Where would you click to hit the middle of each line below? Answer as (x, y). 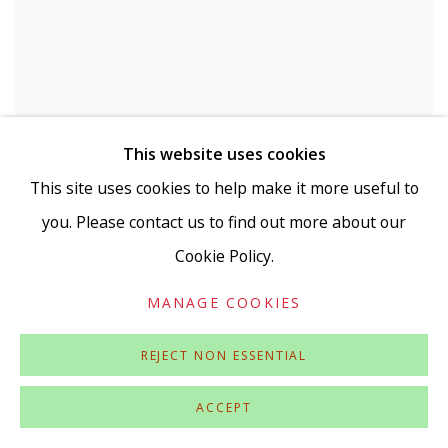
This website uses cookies (224, 153)
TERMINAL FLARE (215, 435)
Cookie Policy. (224, 255)
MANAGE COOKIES (224, 303)
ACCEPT (224, 407)
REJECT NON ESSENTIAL (224, 355)
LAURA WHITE (75, 435)
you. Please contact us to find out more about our (224, 221)
